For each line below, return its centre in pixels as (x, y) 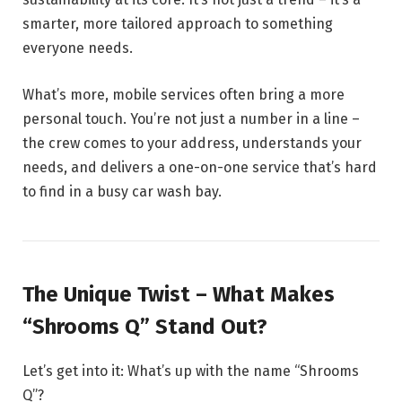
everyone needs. (78, 48)
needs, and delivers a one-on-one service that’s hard (200, 167)
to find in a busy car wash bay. (122, 191)
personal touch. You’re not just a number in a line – (191, 118)
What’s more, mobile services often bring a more (184, 94)
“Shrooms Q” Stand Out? (145, 326)
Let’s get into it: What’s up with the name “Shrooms (191, 371)
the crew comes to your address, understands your (192, 143)
